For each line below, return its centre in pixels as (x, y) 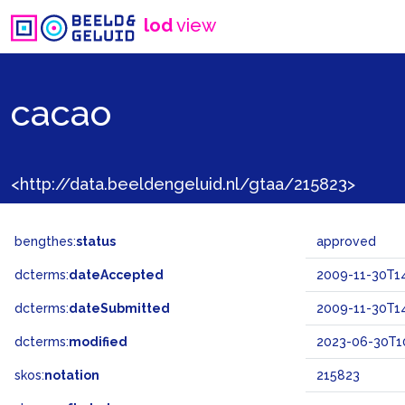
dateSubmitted (119, 308)
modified (98, 342)
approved (346, 241)
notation (72, 375)
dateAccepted (116, 275)
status (96, 241)
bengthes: (45, 241)
